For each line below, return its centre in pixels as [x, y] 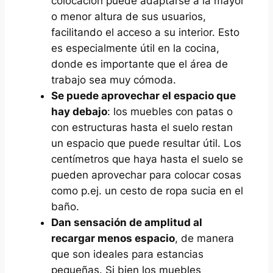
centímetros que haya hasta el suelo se [147, 159]
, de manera [204, 239]
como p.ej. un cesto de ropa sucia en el [147, 191]
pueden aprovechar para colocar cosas [146, 175]
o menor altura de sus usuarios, [128, 17]
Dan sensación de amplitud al [126, 223]
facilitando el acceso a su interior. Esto [145, 33]
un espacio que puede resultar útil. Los [146, 144]
